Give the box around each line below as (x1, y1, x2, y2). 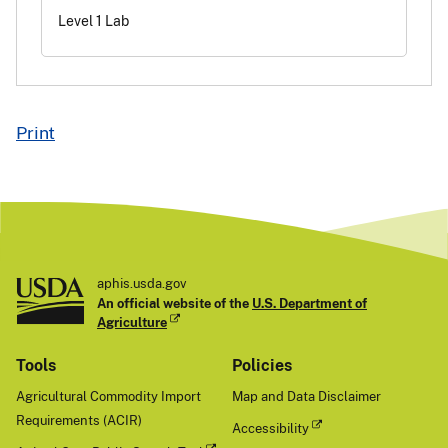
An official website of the (97, 294, 252, 311)
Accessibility (232, 419, 309, 436)
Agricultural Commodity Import (16, 387, 201, 404)
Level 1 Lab (58, 12, 129, 30)
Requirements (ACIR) (16, 411, 142, 428)
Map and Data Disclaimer (232, 387, 381, 404)
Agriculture (97, 313, 167, 330)
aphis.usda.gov (97, 274, 187, 291)
